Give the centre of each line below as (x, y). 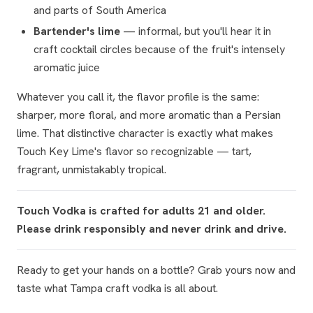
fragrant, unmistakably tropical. (92, 169)
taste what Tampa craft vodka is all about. (117, 288)
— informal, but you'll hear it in (196, 31)
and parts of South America (100, 10)
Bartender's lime (77, 31)
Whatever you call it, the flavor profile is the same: (138, 97)
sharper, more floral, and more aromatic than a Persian (149, 115)
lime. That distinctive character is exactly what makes (145, 133)
